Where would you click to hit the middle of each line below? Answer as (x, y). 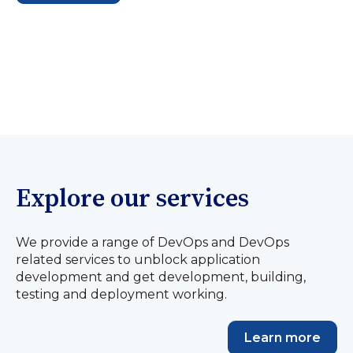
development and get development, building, (161, 277)
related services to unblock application (138, 260)
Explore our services (132, 199)
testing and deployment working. (121, 295)
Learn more (282, 338)
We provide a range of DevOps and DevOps (152, 243)
